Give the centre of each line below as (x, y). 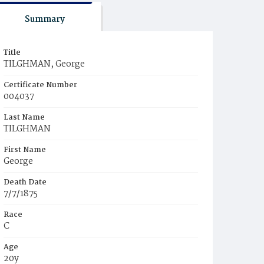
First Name (25, 150)
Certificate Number (40, 85)
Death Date (25, 182)
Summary (44, 19)
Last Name (24, 118)
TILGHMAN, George (44, 64)
